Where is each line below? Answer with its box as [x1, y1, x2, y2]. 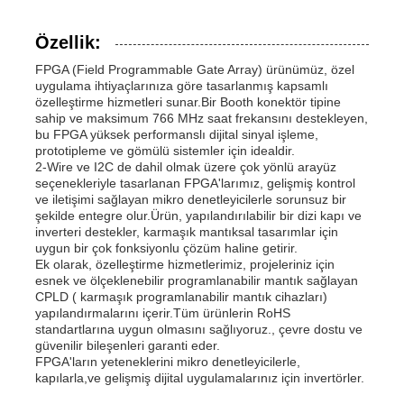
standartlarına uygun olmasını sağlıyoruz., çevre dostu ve [35, 321, 363, 336]
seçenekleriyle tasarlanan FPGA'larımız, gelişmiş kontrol [35, 175, 356, 190]
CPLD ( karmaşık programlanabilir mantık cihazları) [35, 289, 328, 304]
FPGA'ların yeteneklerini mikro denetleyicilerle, [35, 353, 301, 369]
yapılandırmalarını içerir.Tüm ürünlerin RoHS [35, 305, 291, 320]
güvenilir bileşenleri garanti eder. [35, 337, 221, 353]
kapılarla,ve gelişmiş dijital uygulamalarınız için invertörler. [35, 370, 365, 385]
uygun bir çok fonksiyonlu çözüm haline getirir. [35, 240, 298, 255]
